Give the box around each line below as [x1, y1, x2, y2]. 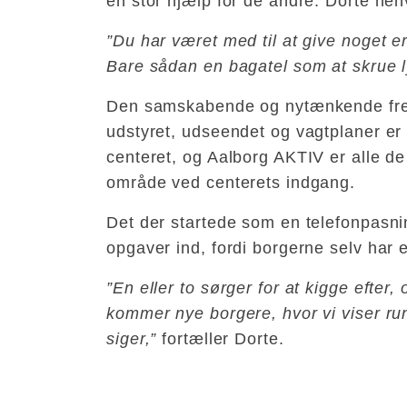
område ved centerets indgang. [106, 173, 356, 192]
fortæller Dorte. [156, 329, 284, 348]
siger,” [106, 329, 157, 348]
